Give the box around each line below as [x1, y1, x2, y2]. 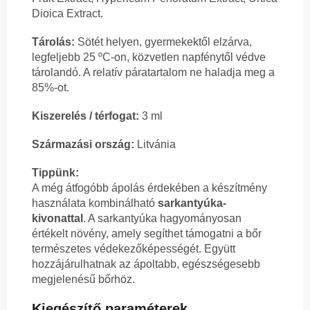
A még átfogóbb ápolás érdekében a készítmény [32, 182, 267, 194]
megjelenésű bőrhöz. [32, 273, 135, 286]
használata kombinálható [32, 197, 158, 210]
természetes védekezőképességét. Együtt [32, 243, 235, 255]
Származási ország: [32, 138, 137, 151]
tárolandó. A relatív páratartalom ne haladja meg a [32, 66, 275, 79]
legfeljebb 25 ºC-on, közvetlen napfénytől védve [32, 51, 266, 64]
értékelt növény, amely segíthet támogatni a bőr [32, 228, 262, 240]
